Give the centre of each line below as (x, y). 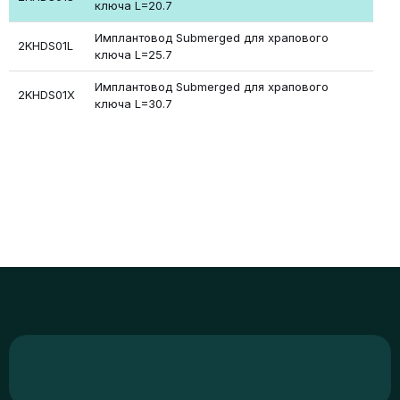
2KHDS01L (46, 46)
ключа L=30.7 (133, 104)
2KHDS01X (46, 95)
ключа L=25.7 (133, 54)
